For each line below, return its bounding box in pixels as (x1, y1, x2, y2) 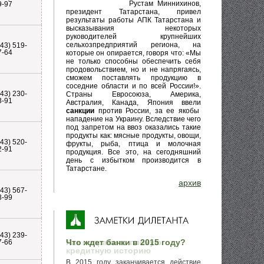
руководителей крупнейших (66, 32, 201, 41)
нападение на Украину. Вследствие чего (66, 115, 201, 123)
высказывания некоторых (66, 24, 201, 32)
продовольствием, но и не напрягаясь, (66, 65, 201, 74)
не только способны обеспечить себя (66, 57, 201, 65)
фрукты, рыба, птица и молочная (66, 140, 201, 148)
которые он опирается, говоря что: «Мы (66, 49, 201, 57)
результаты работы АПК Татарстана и (66, 16, 201, 24)
